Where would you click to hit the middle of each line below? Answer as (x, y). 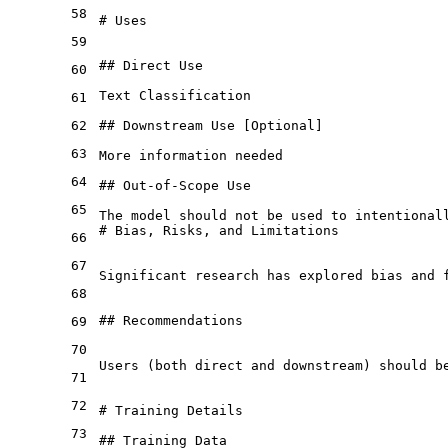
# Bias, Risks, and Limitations (219, 230)
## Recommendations (171, 320)
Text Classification (175, 95)
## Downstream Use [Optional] (211, 125)
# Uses (123, 20)
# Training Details (171, 410)
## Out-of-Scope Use (175, 185)
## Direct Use (151, 65)
